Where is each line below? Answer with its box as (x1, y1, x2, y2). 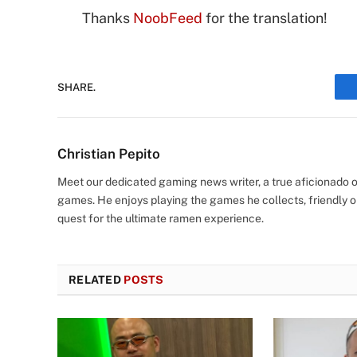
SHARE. (57, 80, 96, 93)
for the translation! (202, 10, 328, 27)
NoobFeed (133, 10, 202, 27)
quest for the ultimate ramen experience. (57, 212, 264, 226)
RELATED (69, 273, 124, 287)
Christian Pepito (57, 146, 160, 163)
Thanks (82, 10, 133, 27)
